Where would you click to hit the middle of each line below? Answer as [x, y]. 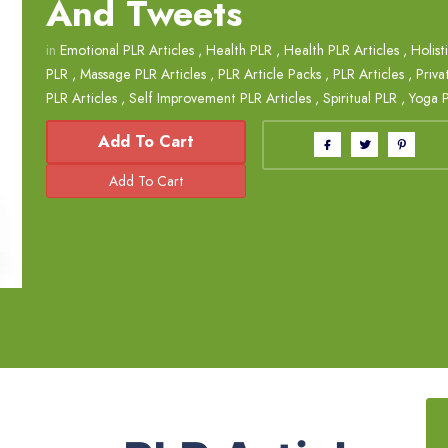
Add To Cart [146, 141]
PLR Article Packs [269, 73]
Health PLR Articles [341, 49]
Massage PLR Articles [143, 73]
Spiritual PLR [360, 97]
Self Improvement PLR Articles [220, 97]
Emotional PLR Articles [127, 49]
